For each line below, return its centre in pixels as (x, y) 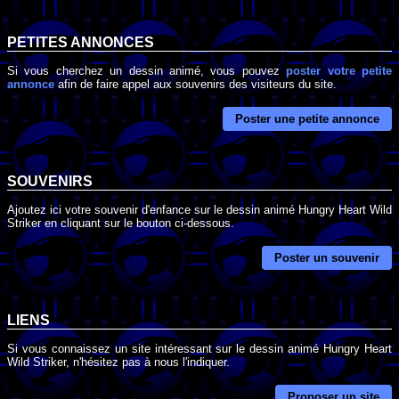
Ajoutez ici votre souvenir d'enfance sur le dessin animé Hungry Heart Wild (199, 209)
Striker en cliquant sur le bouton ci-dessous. (121, 223)
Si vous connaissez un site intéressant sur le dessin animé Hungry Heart (199, 348)
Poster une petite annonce (307, 119)
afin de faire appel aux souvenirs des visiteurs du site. (195, 84)
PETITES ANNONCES (81, 43)
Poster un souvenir (327, 258)
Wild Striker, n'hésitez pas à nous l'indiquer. (118, 362)
